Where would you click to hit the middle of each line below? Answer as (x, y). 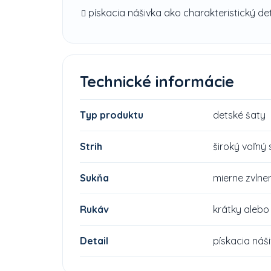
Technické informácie (157, 81)
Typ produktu (112, 115)
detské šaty (239, 115)
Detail (94, 240)
